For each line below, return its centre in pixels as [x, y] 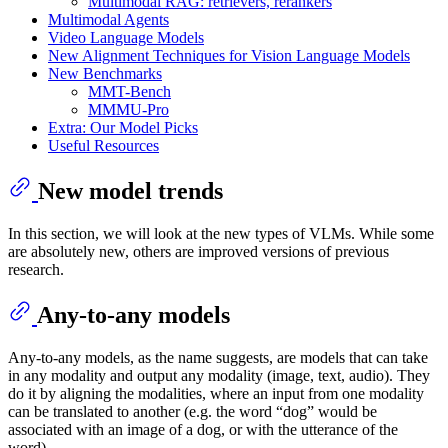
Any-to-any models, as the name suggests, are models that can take [218, 357]
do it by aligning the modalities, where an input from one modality [216, 393]
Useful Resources [103, 146]
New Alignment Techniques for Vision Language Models [229, 56]
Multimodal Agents [108, 20]
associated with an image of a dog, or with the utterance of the [203, 429]
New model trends [130, 191]
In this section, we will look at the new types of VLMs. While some [221, 233]
